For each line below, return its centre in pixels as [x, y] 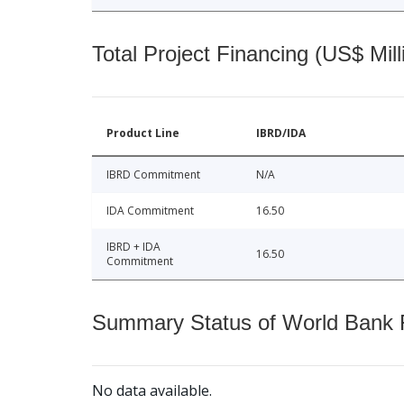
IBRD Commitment [153, 175]
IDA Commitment [150, 211]
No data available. [152, 391]
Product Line [143, 133]
